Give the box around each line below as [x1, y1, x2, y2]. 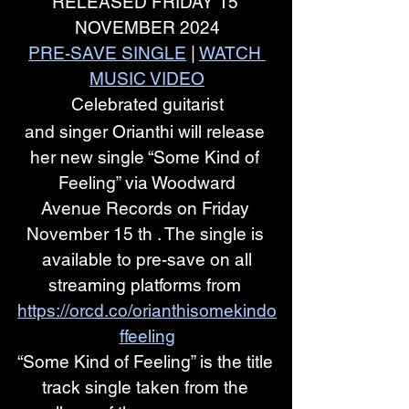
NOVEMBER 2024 [74, 17, 220, 37]
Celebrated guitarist [70, 94, 224, 114]
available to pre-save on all [42, 249, 252, 269]
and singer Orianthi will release [25, 121, 269, 142]
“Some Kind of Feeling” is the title [16, 351, 278, 372]
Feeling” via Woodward [58, 173, 236, 193]
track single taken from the [41, 377, 253, 397]
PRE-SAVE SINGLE [28, 43, 186, 63]
